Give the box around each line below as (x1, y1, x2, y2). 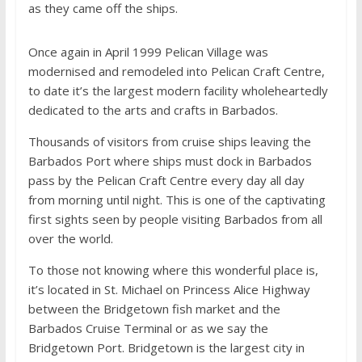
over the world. (27, 230, 113, 246)
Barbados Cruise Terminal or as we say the (27, 320, 268, 336)
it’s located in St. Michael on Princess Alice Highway (27, 281, 310, 297)
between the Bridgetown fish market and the (27, 301, 280, 317)
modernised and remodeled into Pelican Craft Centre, (27, 63, 325, 79)
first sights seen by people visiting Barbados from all (27, 211, 322, 227)
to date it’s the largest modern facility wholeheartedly (27, 82, 328, 99)
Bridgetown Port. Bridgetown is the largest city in (27, 339, 305, 356)
